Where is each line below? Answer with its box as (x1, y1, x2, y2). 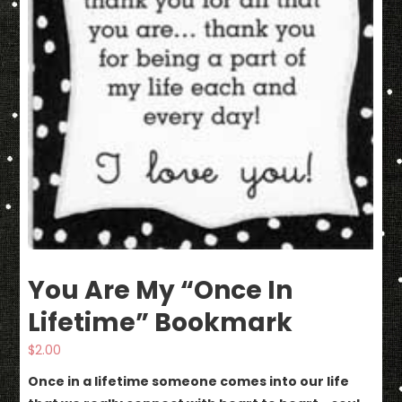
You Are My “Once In (28, 273, 293, 309)
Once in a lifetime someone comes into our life (28, 372, 350, 391)
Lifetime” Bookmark (28, 305, 293, 341)
